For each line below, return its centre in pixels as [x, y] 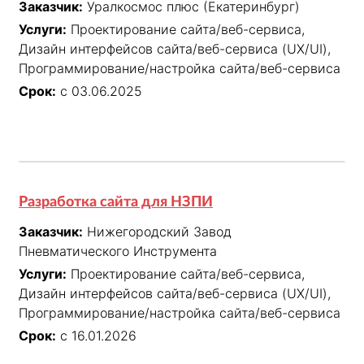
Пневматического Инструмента [118, 251]
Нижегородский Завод [159, 232]
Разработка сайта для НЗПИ [116, 203]
